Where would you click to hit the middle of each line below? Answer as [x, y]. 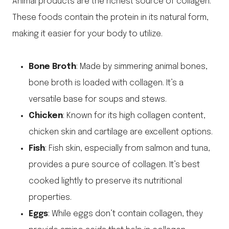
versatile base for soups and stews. [98, 100]
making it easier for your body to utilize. [87, 34]
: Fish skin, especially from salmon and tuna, [128, 149]
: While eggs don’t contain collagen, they [125, 214]
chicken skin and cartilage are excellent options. [121, 132]
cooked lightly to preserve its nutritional [105, 181]
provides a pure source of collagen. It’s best [114, 165]
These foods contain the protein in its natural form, [110, 18]
